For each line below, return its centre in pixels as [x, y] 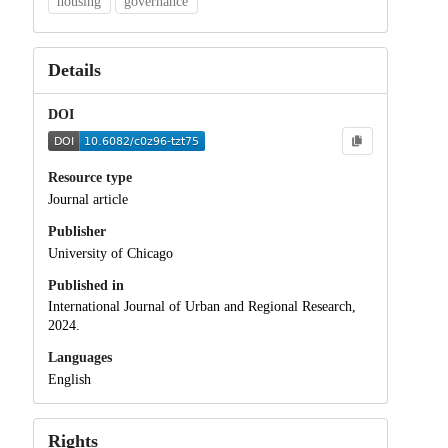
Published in [85, 285]
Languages [79, 358]
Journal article [87, 199]
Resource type [89, 178]
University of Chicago [110, 253]
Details [74, 70]
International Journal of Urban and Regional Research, [201, 307]
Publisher [76, 231]
